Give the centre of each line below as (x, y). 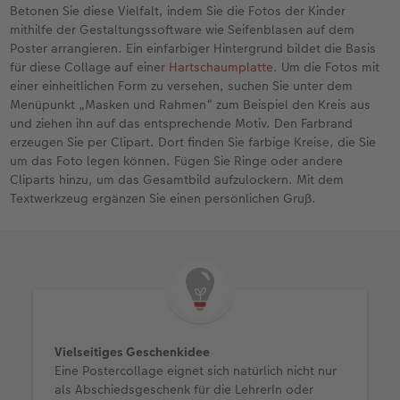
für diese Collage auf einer (90, 67)
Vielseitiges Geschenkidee (133, 351)
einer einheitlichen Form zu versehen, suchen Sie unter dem (182, 85)
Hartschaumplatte (221, 67)
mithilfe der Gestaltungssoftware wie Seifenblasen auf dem (183, 29)
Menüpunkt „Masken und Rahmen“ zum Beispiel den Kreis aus (191, 104)
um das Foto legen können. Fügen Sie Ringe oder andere (177, 160)
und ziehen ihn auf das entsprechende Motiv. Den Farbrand (182, 123)
